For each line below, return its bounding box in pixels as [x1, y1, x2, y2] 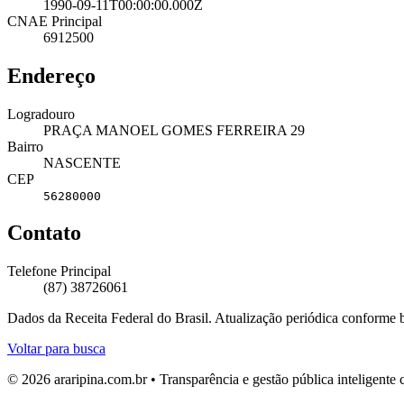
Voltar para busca [7, 341, 106, 357]
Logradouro [7, 106, 75, 122]
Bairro [7, 138, 43, 154]
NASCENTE [43, 154, 121, 170]
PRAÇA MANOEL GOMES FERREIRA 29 [43, 122, 305, 138]
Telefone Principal [7, 263, 111, 280]
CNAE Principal [7, 13, 102, 29]
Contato [7, 221, 81, 245]
